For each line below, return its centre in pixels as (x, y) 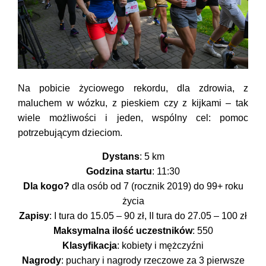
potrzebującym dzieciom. (70, 133)
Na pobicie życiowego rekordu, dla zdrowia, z (133, 88)
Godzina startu (119, 171)
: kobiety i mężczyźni (160, 245)
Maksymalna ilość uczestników (123, 230)
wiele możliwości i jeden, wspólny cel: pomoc (133, 118)
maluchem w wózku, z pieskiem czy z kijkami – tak (133, 103)
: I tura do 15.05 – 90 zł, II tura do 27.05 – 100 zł (148, 216)
